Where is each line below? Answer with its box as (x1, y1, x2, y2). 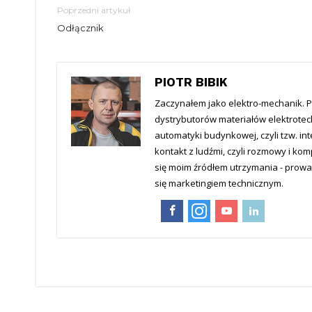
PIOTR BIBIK (155, 75, 228, 89)
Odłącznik (57, 22, 104, 33)
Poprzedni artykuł (57, 5, 130, 15)
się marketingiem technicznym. (155, 177, 283, 189)
